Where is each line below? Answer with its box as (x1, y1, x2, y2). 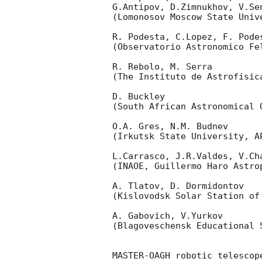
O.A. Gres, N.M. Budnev (112, 121, 228, 132)
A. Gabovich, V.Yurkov (112, 211, 228, 222)
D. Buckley (112, 91, 170, 102)
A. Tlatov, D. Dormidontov (112, 181, 249, 192)
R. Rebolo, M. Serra (112, 61, 218, 73)
